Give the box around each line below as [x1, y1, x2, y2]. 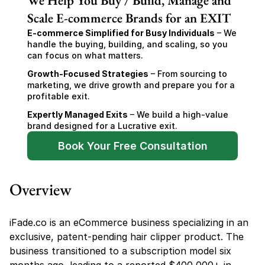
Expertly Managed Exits [27, 109, 128, 119]
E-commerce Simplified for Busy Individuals [27, 28, 215, 38]
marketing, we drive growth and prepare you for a [27, 80, 235, 90]
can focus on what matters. [27, 50, 143, 60]
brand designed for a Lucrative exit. [27, 121, 177, 131]
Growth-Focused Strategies [27, 69, 148, 79]
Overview [9, 179, 72, 200]
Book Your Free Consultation [57, 140, 208, 152]
